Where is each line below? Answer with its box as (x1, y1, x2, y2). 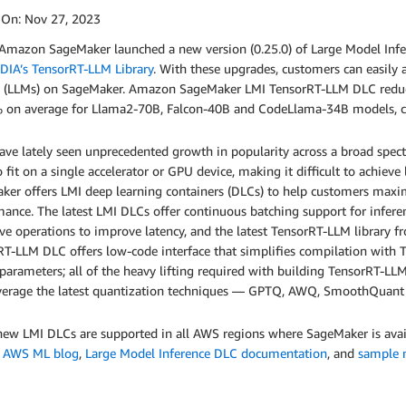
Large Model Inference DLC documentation (85, 345, 327, 362)
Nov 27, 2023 (24, 11, 101, 26)
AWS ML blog (3, 345, 79, 362)
